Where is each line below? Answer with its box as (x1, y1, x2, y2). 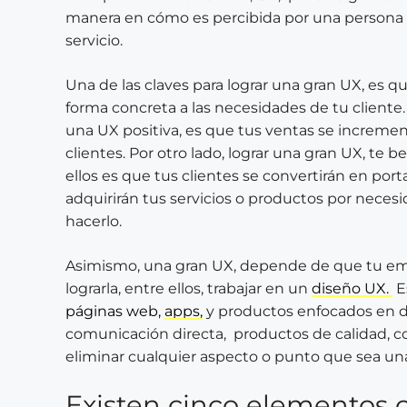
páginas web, (65, 303, 161, 320)
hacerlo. (65, 213, 122, 230)
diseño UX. (312, 280, 392, 297)
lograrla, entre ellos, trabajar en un (65, 280, 312, 297)
